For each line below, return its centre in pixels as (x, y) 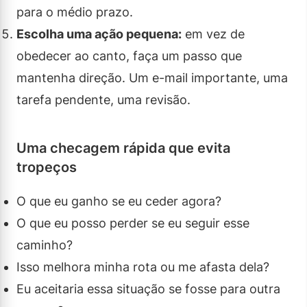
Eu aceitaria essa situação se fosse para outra (148, 288)
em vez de (213, 34)
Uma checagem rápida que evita (123, 148)
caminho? (45, 245)
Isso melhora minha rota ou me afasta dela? (143, 267)
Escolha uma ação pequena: (99, 34)
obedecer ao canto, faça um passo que (129, 56)
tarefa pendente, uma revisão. (103, 99)
